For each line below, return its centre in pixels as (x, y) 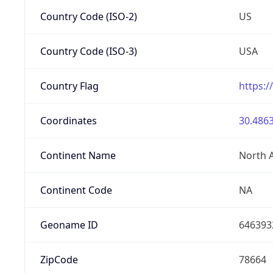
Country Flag (69, 86)
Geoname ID (69, 225)
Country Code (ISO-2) (88, 16)
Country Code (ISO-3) (88, 51)
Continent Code (76, 190)
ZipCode (59, 259)
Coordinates (68, 120)
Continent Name (78, 155)
